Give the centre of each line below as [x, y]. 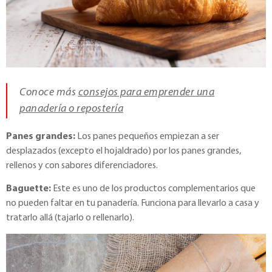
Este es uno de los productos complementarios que [153, 189]
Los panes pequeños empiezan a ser [147, 136]
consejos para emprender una [146, 92]
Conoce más [49, 92]
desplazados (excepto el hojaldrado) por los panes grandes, [124, 151]
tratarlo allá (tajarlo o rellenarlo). [70, 218]
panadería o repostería [71, 109]
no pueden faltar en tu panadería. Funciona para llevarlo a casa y [133, 203]
